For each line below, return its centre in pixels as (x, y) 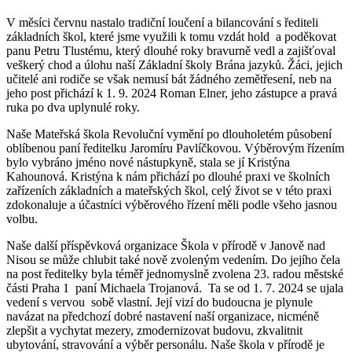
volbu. (22, 219)
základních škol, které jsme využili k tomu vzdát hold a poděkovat (171, 37)
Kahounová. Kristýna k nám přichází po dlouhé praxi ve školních (168, 177)
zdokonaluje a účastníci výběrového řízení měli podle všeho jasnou (172, 205)
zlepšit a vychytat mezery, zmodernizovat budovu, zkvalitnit (154, 331)
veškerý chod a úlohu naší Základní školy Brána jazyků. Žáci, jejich (174, 65)
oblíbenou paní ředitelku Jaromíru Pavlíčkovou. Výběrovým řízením (175, 148)
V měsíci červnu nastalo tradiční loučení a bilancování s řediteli (162, 23)
